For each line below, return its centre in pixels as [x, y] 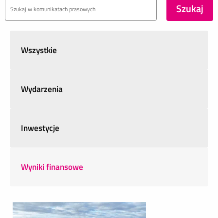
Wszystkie [39, 50]
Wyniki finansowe [52, 167]
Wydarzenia [42, 89]
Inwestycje [40, 128]
